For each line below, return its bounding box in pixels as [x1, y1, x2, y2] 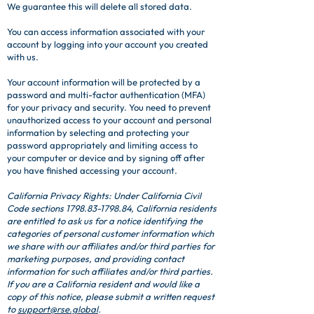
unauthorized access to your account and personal [7, 114, 212, 125]
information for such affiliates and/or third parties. [7, 266, 213, 277]
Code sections [7, 203, 66, 214]
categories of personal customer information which [7, 228, 214, 239]
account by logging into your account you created [7, 39, 208, 50]
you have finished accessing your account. [7, 165, 177, 176]
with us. [7, 51, 39, 62]
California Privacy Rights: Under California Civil [7, 190, 201, 201]
